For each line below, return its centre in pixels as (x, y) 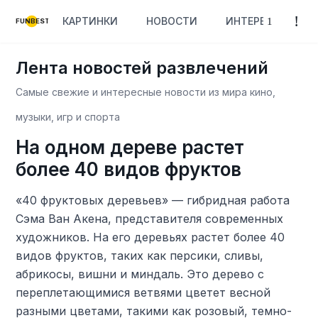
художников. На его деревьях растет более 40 (150, 237)
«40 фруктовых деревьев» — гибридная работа (153, 200)
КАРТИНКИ (91, 21)
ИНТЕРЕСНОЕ (260, 21)
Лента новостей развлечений (142, 68)
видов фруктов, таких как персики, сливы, (140, 256)
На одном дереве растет (130, 147)
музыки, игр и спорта (68, 117)
